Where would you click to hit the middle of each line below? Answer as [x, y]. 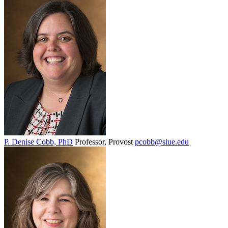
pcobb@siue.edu [162, 142]
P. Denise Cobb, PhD [38, 142]
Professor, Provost [104, 142]
